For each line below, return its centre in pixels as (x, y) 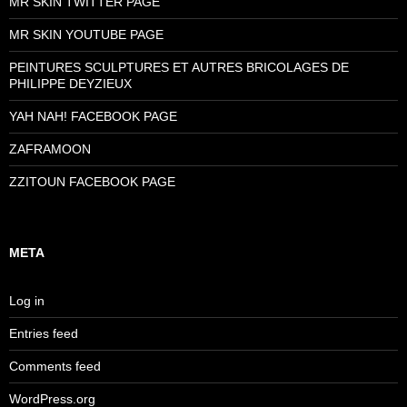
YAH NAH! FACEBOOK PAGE (93, 116)
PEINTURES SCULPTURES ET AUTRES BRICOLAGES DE (179, 67)
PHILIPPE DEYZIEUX (70, 83)
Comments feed (55, 366)
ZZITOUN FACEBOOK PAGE (92, 181)
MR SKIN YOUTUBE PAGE (86, 34)
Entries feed (44, 333)
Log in (27, 300)
